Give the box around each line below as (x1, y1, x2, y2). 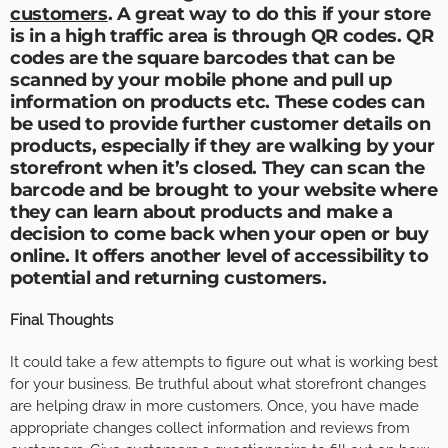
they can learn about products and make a (10, 201, 393, 224)
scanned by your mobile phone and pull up (10, 69, 392, 92)
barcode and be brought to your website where (10, 179, 438, 202)
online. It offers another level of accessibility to (10, 245, 429, 268)
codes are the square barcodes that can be (10, 47, 395, 70)
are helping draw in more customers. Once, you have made (10, 397, 419, 416)
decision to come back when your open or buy (10, 223, 429, 246)
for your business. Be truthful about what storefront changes (10, 375, 426, 394)
